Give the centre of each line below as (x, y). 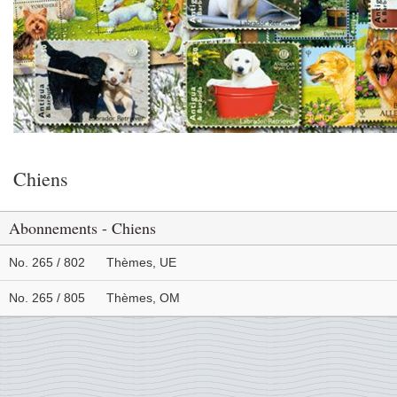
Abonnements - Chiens (82, 228)
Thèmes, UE (141, 262)
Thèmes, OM (143, 298)
